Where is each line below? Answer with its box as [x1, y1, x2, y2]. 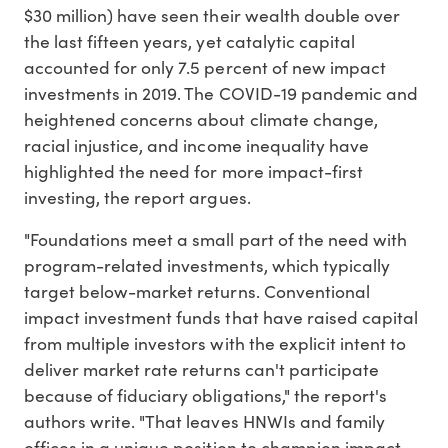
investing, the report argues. [24, 185, 251, 210]
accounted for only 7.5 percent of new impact [24, 55, 386, 80]
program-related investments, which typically [24, 253, 390, 278]
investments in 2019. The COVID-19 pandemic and [24, 81, 418, 106]
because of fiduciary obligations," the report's [24, 383, 387, 408]
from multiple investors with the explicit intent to [24, 331, 407, 356]
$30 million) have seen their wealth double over [24, 3, 400, 28]
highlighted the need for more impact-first [24, 159, 363, 184]
